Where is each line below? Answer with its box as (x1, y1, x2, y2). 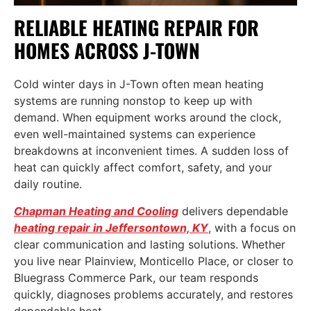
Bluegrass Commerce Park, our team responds (14, 270, 258, 285)
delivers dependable (178, 203, 288, 218)
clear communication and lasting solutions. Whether (14, 237, 285, 251)
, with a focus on (208, 220, 296, 235)
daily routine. (14, 177, 82, 192)
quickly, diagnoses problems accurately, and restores (14, 287, 293, 301)
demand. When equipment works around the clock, (14, 110, 281, 125)
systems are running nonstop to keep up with (14, 94, 252, 108)
